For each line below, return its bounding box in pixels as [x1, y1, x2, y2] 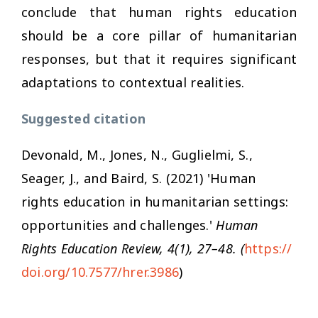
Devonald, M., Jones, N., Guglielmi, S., [21, 146, 253, 163]
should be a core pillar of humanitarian [21, 26, 297, 44]
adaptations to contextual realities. [21, 73, 245, 91]
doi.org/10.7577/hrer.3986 [21, 263, 179, 280]
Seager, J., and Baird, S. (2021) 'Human [21, 169, 256, 187]
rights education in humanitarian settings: [21, 192, 289, 210]
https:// [243, 239, 292, 257]
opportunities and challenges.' [21, 216, 216, 234]
